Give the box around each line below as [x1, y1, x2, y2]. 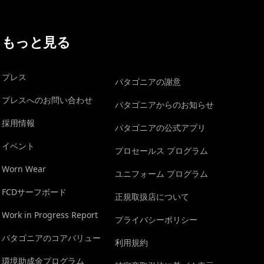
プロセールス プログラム [114, 145, 208, 156]
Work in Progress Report [1, 209, 98, 220]
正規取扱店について [114, 191, 189, 202]
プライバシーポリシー [114, 214, 197, 225]
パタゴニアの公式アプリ [114, 122, 206, 133]
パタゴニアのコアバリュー [1, 232, 101, 243]
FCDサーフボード [1, 186, 67, 197]
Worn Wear [1, 163, 46, 174]
